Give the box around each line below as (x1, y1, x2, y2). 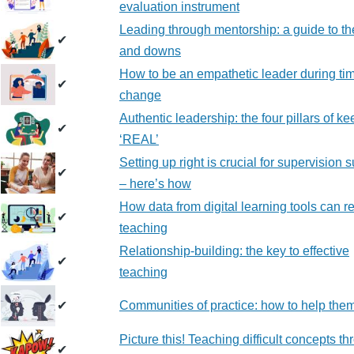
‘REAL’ (119, 133, 159, 146)
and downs (119, 44, 181, 58)
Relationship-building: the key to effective (119, 244, 349, 258)
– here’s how (119, 177, 191, 190)
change (119, 88, 161, 102)
